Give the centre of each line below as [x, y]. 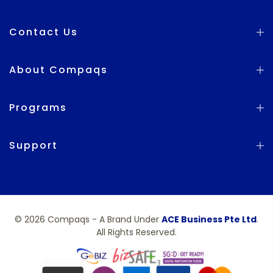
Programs [38, 107]
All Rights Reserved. [136, 232]
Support [34, 145]
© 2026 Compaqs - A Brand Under [88, 219]
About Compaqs [58, 69]
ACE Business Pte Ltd [209, 219]
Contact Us [44, 32]
